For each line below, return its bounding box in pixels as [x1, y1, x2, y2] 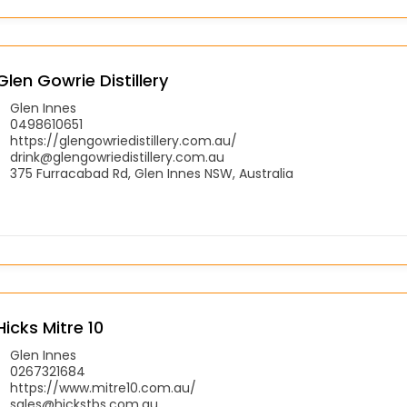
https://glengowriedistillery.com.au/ [10, 131, 237, 150]
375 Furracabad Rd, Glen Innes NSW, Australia [10, 164, 293, 183]
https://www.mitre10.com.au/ [10, 378, 196, 397]
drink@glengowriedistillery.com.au [10, 147, 224, 166]
